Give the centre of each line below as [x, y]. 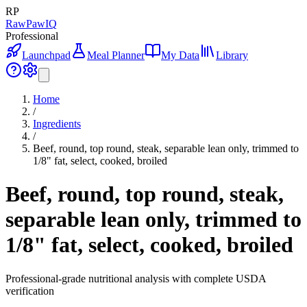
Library [232, 55]
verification [30, 291]
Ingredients [57, 124]
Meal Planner [116, 55]
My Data [180, 55]
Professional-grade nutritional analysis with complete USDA [136, 278]
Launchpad [46, 55]
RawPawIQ [31, 24]
